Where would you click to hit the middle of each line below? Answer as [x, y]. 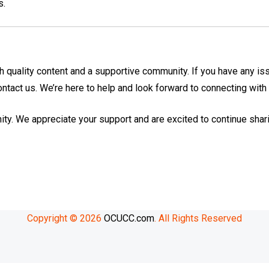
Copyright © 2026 [65, 218]
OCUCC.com [129, 218]
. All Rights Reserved [198, 218]
